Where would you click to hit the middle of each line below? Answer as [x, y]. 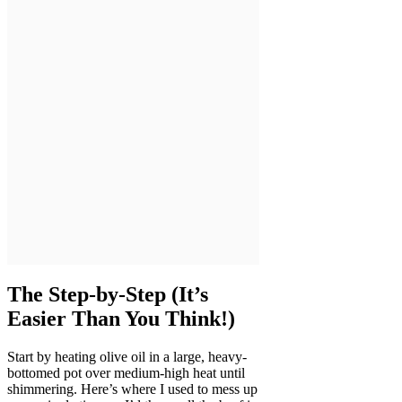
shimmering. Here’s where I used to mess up [132, 389]
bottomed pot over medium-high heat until [126, 373]
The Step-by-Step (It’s [108, 295]
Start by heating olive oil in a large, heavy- [127, 357]
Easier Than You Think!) [121, 319]
